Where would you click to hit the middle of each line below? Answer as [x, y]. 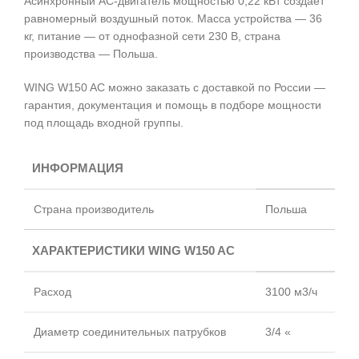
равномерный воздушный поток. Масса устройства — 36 [173, 19]
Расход [52, 292]
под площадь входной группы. [104, 123]
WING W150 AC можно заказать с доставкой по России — [175, 88]
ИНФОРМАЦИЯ [78, 168]
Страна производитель [94, 210]
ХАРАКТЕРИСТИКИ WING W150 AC [133, 251]
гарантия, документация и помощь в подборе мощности [173, 105]
